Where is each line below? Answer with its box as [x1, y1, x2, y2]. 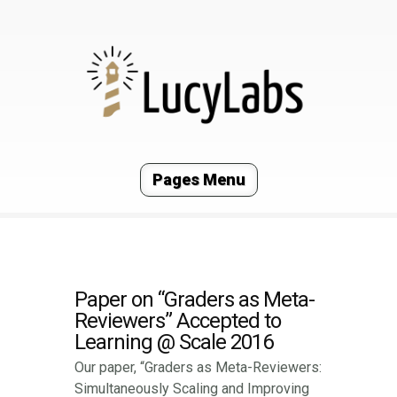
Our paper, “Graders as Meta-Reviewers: [74, 359, 322, 377]
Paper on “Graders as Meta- [74, 287, 315, 313]
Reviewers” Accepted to [74, 308, 281, 334]
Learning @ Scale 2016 [74, 330, 273, 355]
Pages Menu [152, 170, 245, 190]
